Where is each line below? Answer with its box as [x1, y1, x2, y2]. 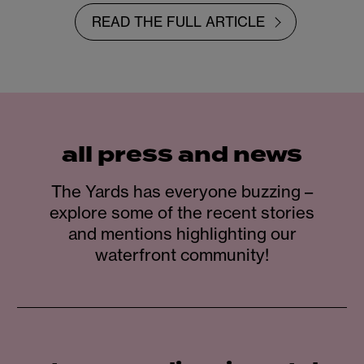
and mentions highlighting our [67, 223, 297, 245]
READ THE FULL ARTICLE [92, 13, 266, 31]
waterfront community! [95, 245, 269, 266]
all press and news [62, 139, 302, 172]
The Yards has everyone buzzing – [51, 181, 313, 202]
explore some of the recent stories [50, 202, 314, 223]
